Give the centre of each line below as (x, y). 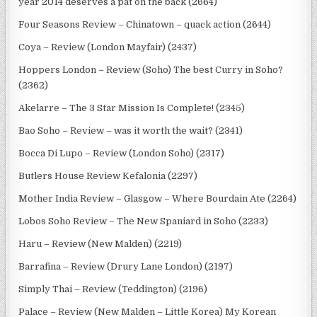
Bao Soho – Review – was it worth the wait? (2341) (131, 130)
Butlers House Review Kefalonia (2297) (108, 175)
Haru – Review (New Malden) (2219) (100, 243)
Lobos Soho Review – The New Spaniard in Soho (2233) (144, 221)
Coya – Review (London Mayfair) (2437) (108, 47)
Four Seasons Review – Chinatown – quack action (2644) (145, 24)
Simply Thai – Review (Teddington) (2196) (113, 289)
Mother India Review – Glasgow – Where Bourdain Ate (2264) (158, 198)
